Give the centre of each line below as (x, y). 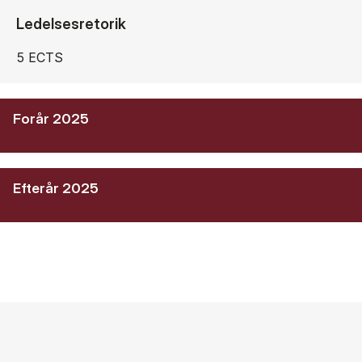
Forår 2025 (51, 118)
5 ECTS (46, 57)
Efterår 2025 (56, 188)
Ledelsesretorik (71, 23)
